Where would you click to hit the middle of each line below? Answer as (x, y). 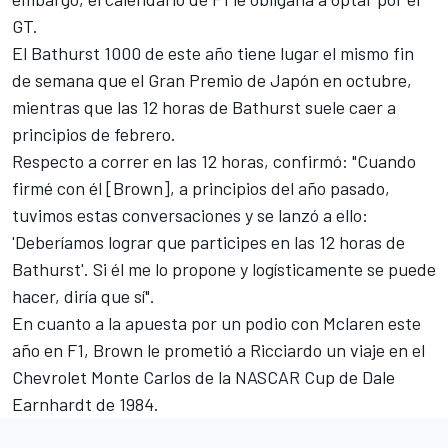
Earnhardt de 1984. (85, 403)
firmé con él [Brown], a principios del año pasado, (201, 187)
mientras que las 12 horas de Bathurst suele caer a (204, 106)
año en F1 (48, 349)
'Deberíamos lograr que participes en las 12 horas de (208, 241)
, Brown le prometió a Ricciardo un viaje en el (254, 349)
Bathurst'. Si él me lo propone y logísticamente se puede (224, 268)
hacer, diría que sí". (83, 295)
